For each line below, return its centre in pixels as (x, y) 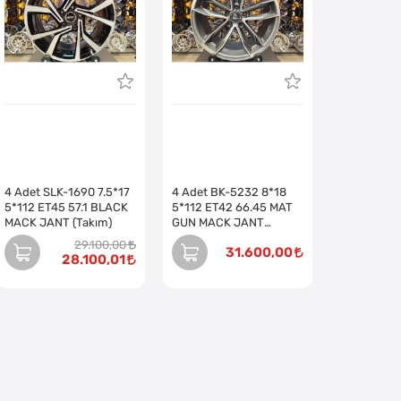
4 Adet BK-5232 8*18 (229, 192)
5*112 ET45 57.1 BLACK (66, 208)
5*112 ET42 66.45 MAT (232, 208)
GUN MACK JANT (218, 223)
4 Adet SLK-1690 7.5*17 (67, 192)
